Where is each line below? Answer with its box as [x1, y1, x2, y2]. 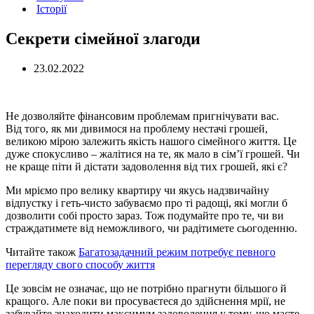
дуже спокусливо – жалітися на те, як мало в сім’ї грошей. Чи [6, 147, 300, 160]
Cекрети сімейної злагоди [6, 29, 200, 48]
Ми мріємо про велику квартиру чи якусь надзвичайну [6, 184, 269, 196]
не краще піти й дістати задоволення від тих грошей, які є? [6, 160, 287, 172]
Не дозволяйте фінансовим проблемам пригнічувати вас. [6, 109, 279, 122]
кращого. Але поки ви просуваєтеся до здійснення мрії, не [6, 294, 285, 307]
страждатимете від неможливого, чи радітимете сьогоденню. [6, 221, 297, 234]
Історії [36, 3, 67, 15]
